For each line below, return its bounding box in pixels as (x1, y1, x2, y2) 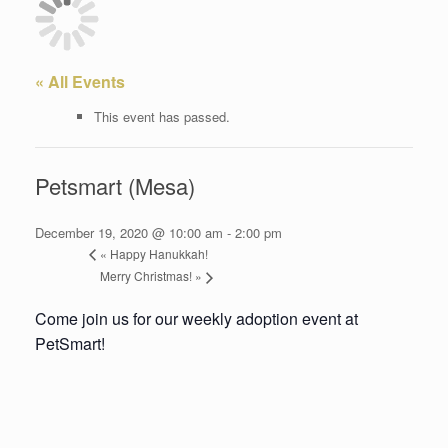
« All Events (35, 70, 125, 93)
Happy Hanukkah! (107, 244, 208, 262)
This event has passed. (93, 107, 230, 126)
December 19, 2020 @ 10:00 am (35, 222, 223, 242)
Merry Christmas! (100, 267, 195, 285)
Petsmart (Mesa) (35, 169, 195, 201)
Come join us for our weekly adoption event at (35, 307, 358, 331)
